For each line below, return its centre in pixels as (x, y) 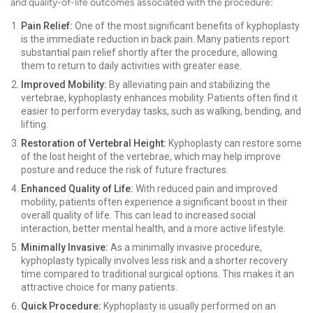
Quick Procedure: (61, 306)
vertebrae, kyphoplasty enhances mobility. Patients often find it (159, 98)
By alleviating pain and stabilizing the (189, 85)
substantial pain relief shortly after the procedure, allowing (149, 52)
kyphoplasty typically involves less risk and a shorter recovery (154, 261)
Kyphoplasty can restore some (234, 143)
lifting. (35, 124)
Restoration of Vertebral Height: (94, 143)
